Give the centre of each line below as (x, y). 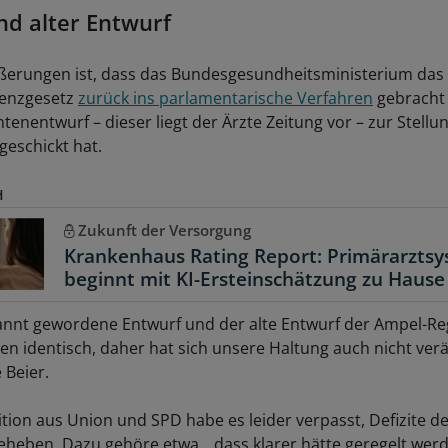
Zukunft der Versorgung (164, 230)
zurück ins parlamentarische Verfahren (225, 98)
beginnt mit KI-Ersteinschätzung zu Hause (254, 279)
